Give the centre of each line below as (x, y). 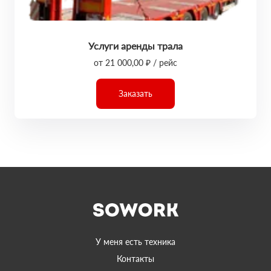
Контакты (135, 259)
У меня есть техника (135, 242)
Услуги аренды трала (135, 46)
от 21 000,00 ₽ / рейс (135, 63)
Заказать (135, 93)
